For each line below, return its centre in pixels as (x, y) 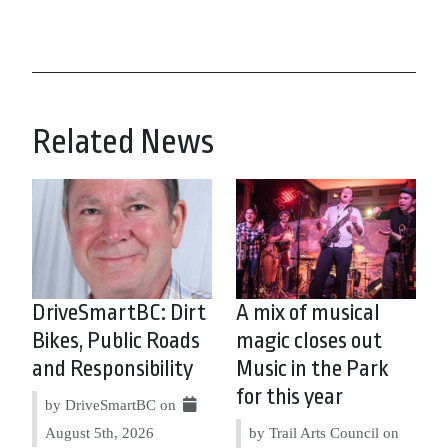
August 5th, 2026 (99, 432)
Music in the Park (312, 368)
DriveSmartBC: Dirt (119, 312)
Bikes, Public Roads (116, 340)
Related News (123, 141)
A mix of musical (308, 312)
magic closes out (309, 340)
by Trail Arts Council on (324, 432)
